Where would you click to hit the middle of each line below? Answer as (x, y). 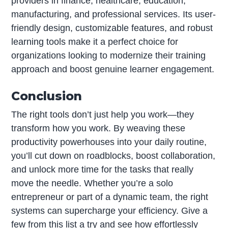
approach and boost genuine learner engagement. (113, 69)
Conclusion (47, 96)
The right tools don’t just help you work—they (103, 115)
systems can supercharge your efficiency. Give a (110, 211)
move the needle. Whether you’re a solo (92, 183)
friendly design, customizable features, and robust (112, 28)
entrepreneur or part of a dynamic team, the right (110, 197)
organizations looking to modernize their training (109, 56)
